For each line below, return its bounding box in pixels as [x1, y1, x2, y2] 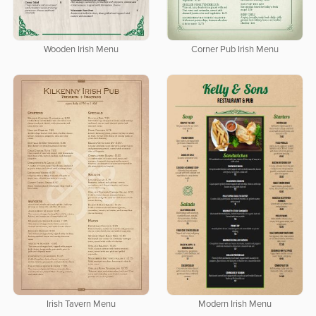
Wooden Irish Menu [43, 45, 119, 55]
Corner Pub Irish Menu [190, 45, 279, 55]
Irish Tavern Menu [46, 300, 116, 310]
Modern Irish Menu [197, 300, 272, 310]
